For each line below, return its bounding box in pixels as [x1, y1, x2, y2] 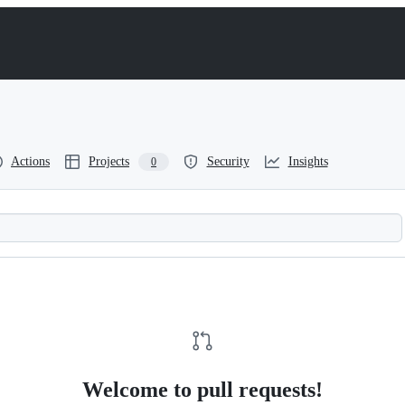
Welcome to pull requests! [82, 377, 323, 401]
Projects [89, 155, 129, 168]
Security [206, 155, 250, 168]
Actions [11, 155, 50, 168]
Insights [287, 155, 328, 168]
